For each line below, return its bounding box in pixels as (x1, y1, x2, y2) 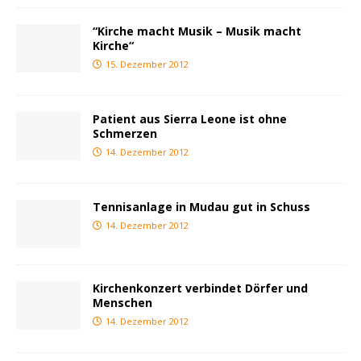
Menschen (93, 295, 152, 311)
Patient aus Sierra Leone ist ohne (93, 111, 287, 127)
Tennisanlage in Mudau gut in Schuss (93, 199, 310, 215)
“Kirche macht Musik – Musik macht (93, 23, 301, 39)
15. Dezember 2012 (106, 58, 189, 71)
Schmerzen (93, 126, 157, 142)
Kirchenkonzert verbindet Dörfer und (93, 280, 308, 297)
